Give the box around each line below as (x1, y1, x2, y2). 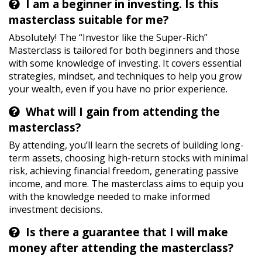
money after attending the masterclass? (9, 240, 233, 256)
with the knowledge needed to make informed (9, 190, 210, 204)
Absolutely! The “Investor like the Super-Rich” (9, 31, 208, 44)
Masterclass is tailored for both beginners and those (9, 44, 240, 57)
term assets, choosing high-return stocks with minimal (9, 151, 248, 165)
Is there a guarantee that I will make (26, 225, 228, 240)
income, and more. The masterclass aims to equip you (9, 177, 243, 191)
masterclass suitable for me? (9, 12, 168, 28)
